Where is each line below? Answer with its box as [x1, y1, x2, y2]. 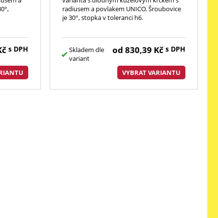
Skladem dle [69, 45, 105, 54]
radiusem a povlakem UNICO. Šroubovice [62, 4, 181, 13]
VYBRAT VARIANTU [122, 68, 181, 77]
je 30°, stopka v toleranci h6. [62, 13, 143, 22]
